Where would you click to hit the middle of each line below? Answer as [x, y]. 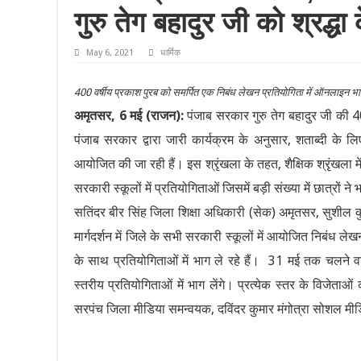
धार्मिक [170, 53]
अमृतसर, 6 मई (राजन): [129, 116]
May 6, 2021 [110, 53]
